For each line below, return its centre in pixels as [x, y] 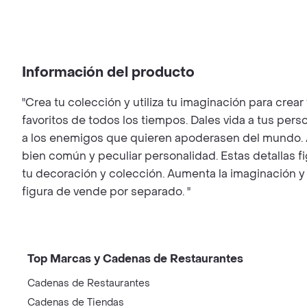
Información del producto [108, 73]
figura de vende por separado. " [106, 192]
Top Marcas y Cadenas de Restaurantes [135, 259]
